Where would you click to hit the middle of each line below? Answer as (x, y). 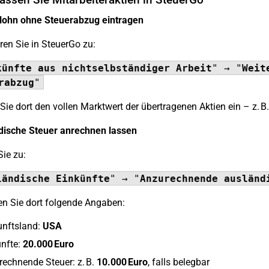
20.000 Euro (48, 244)
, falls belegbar (178, 262)
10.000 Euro (122, 262)
